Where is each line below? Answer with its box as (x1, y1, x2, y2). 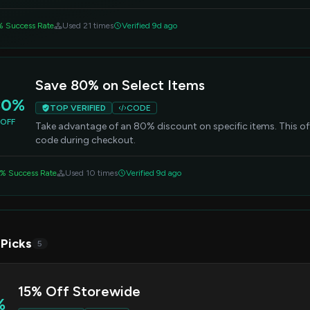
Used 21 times (62, 21, 113, 30)
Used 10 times (65, 168, 118, 178)
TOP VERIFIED (50, 103, 106, 113)
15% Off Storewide (18, 283, 140, 300)
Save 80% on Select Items (35, 77, 205, 93)
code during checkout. (35, 134, 136, 146)
